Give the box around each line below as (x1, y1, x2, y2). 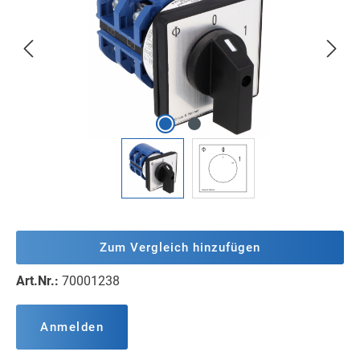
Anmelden (40, 320, 104, 335)
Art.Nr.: (16, 273, 62, 289)
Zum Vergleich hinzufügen (100, 240, 260, 256)
